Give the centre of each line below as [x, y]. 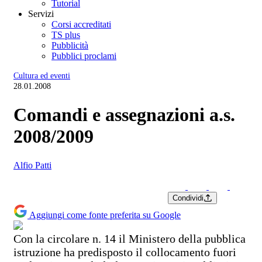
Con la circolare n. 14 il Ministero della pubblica [130, 238]
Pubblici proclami [84, 56]
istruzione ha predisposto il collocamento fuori [125, 252]
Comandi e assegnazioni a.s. [124, 115]
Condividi [188, 198]
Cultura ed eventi [42, 76]
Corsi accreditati [81, 24]
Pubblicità [70, 45]
